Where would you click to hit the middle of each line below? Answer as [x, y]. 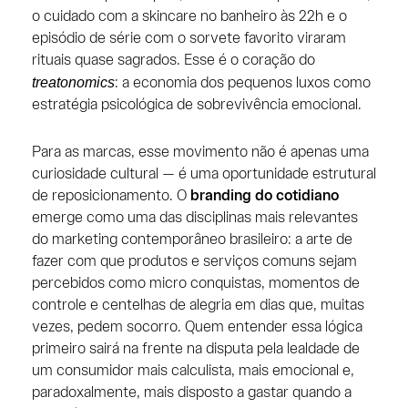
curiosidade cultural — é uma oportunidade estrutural [204, 174]
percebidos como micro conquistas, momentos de [195, 283]
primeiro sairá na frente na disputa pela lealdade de [195, 349]
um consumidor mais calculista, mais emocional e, [193, 371]
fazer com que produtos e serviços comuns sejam [194, 261]
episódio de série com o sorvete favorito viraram [189, 38]
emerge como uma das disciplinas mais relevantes [194, 218]
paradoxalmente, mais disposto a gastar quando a [191, 393]
